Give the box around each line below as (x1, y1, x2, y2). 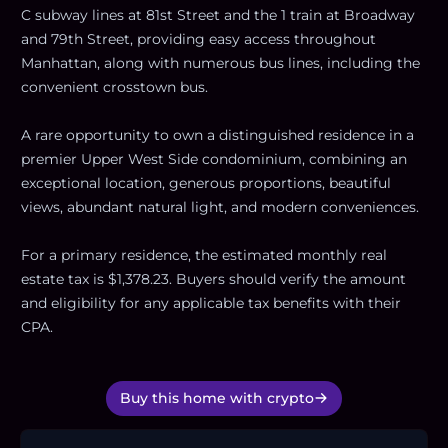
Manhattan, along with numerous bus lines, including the (21, 53, 420, 72)
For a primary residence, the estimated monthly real (21, 245, 387, 264)
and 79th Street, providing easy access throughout (21, 29, 376, 48)
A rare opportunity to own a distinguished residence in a (21, 125, 414, 144)
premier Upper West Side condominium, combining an (21, 149, 407, 168)
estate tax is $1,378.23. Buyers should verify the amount (21, 269, 406, 288)
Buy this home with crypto (120, 388, 314, 407)
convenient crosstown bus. (21, 77, 208, 96)
